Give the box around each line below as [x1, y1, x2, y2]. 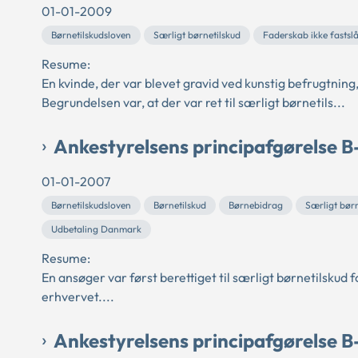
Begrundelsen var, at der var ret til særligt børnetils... [42, 93, 345, 110]
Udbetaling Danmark [51, 222, 141, 235]
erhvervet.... [42, 288, 114, 304]
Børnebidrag [229, 198, 283, 211]
